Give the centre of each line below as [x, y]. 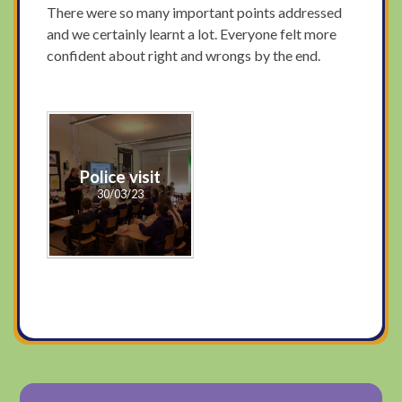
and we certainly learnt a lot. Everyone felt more [192, 34]
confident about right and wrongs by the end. [184, 56]
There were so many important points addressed [195, 13]
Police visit [120, 177]
